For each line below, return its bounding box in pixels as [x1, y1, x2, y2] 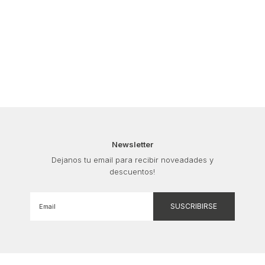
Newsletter [111, 139, 153, 149]
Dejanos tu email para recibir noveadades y [51, 154, 214, 164]
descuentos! [109, 166, 156, 176]
